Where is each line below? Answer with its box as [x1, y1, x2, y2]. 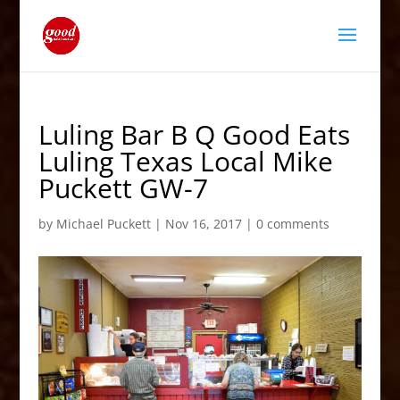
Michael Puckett [55, 215, 151, 232]
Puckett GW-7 [37, 170, 208, 206]
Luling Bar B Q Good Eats [37, 116, 350, 153]
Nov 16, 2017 [164, 215, 242, 232]
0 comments [255, 215, 329, 232]
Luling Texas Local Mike [37, 143, 333, 179]
